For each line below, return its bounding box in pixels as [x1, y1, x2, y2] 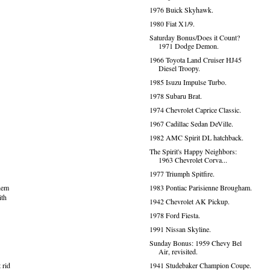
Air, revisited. [158, 246, 198, 256]
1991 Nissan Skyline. [149, 224, 211, 234]
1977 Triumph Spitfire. [149, 169, 215, 178]
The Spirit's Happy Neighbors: [149, 146, 237, 156]
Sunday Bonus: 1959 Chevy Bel [149, 238, 242, 248]
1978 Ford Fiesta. [149, 210, 200, 220]
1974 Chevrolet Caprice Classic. [149, 105, 241, 115]
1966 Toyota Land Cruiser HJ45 [149, 55, 242, 64]
